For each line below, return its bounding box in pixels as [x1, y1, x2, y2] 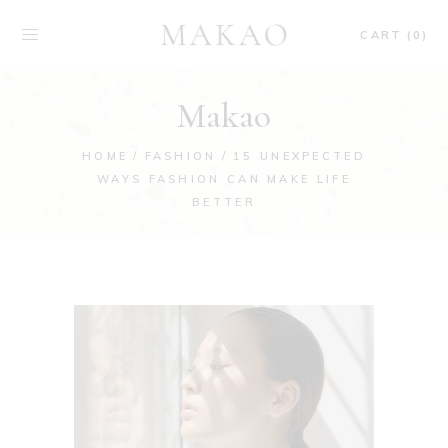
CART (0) [360, 27, 428, 42]
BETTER [192, 194, 256, 209]
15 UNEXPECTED [233, 148, 366, 163]
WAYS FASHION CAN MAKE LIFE [97, 171, 351, 186]
